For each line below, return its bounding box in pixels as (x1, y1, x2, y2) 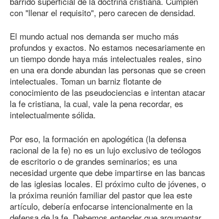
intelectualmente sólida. (10, 109, 96, 121)
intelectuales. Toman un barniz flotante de (10, 75, 161, 88)
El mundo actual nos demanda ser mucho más (10, 30, 179, 43)
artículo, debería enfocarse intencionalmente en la (10, 199, 193, 212)
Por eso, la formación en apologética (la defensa (10, 132, 186, 145)
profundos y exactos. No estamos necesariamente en (10, 41, 205, 54)
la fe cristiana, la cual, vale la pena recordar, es (10, 97, 183, 110)
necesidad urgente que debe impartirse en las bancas (10, 166, 205, 178)
